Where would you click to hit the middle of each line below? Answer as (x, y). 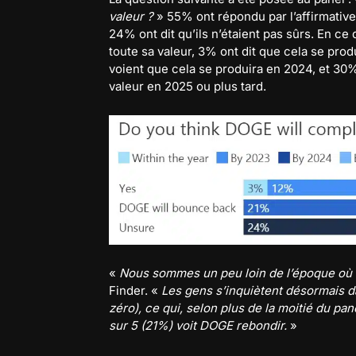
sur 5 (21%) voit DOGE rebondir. (198, 325)
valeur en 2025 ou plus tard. (188, 87)
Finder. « (135, 290)
